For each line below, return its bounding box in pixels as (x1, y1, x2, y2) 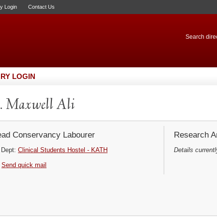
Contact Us (28, 4, 55, 10)
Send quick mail (1, 161, 46, 169)
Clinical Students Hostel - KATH (18, 146, 108, 154)
